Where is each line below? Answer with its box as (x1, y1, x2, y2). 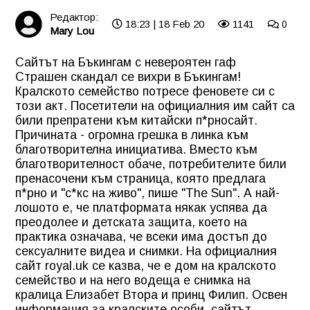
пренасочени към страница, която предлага (15, 171, 266, 185)
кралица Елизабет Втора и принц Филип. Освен (15, 287, 287, 302)
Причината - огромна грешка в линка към (15, 127, 248, 142)
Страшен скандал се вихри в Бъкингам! (15, 69, 241, 84)
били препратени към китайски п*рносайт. (15, 113, 257, 127)
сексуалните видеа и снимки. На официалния (15, 244, 277, 258)
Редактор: (50, 11, 98, 23)
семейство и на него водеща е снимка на (15, 273, 250, 287)
